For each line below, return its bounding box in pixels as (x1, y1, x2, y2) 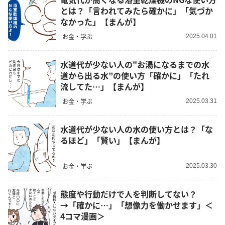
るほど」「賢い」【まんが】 (60, 134, 165, 147)
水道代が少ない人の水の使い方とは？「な (60, 123, 213, 136)
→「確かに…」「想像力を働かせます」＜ (60, 199, 213, 211)
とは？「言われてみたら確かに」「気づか (60, 5, 213, 17)
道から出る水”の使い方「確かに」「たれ (60, 69, 209, 82)
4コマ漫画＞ (60, 210, 105, 222)
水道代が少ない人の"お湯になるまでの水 (60, 58, 209, 71)
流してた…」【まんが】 (60, 80, 149, 93)
